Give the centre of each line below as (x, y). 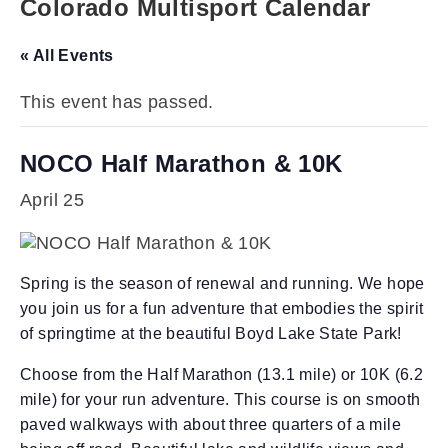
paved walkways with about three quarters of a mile (210, 424)
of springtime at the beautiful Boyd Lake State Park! (211, 333)
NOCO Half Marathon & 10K (181, 163)
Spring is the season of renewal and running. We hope (222, 283)
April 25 (52, 199)
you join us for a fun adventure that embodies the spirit (222, 308)
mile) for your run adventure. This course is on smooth (220, 399)
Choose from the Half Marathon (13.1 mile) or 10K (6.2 (222, 374)
